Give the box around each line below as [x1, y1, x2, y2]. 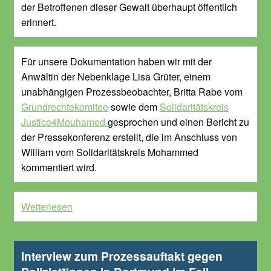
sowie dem [108, 100, 160, 114]
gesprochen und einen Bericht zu [108, 115, 249, 129]
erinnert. [21, 15, 56, 30]
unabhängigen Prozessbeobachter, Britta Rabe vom [21, 85, 243, 99]
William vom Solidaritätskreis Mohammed [21, 145, 198, 160]
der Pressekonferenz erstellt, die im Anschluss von [21, 130, 237, 145]
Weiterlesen [21, 200, 73, 214]
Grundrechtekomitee [21, 100, 108, 114]
